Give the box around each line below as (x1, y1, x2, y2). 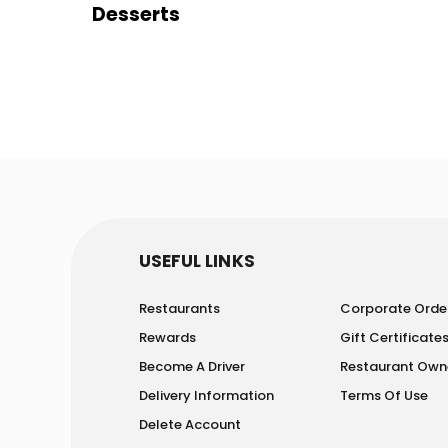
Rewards (139, 328, 196, 347)
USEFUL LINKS (139, 249, 255, 273)
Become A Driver (139, 357, 245, 376)
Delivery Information (139, 386, 274, 405)
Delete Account (139, 415, 241, 434)
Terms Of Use (340, 386, 429, 405)
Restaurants (139, 299, 220, 318)
